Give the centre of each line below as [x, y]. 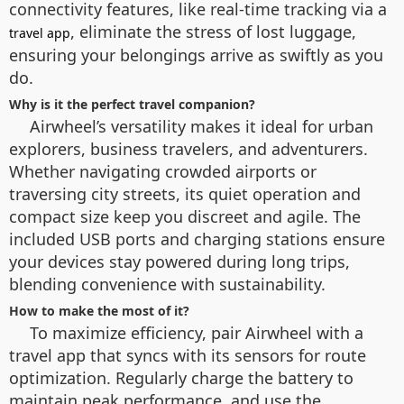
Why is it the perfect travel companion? [132, 105]
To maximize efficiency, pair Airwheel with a [197, 333]
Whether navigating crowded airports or [163, 172]
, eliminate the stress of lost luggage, [213, 32]
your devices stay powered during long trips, [179, 262]
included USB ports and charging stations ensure [197, 239]
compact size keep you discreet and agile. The [185, 217]
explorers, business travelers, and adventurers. [188, 149]
